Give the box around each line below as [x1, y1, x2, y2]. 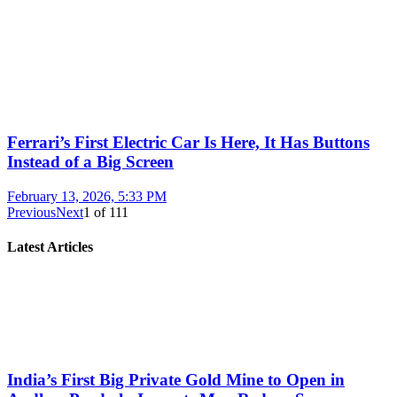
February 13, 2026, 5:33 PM [7, 189, 167, 205]
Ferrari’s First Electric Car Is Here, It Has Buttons [7, 133, 370, 152]
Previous [7, 205, 56, 221]
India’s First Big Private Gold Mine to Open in [7, 370, 345, 390]
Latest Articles [7, 239, 93, 255]
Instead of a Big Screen [7, 152, 174, 172]
